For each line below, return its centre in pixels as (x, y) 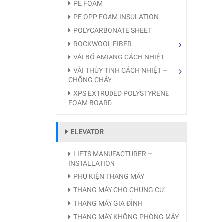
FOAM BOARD (90, 103)
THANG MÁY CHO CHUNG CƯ (119, 190)
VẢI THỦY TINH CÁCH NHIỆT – (120, 70)
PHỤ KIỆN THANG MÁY (109, 176)
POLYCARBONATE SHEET (112, 30)
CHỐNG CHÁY (90, 80)
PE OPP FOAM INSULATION (116, 17)
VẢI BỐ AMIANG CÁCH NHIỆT (119, 57)
